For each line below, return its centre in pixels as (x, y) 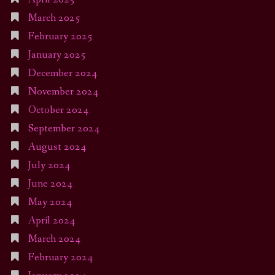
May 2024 (50, 203)
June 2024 (50, 184)
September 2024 (64, 129)
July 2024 (49, 166)
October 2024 (58, 110)
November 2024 (63, 92)
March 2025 (54, 18)
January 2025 (57, 55)
